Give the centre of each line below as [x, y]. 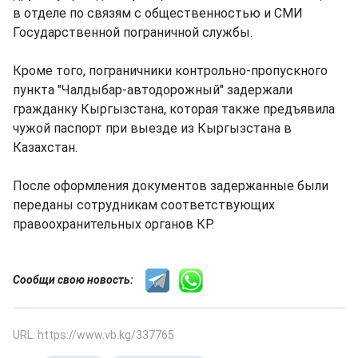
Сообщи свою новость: [79, 279]
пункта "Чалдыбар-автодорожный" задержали [153, 90]
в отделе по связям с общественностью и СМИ [158, 13]
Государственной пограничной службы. [133, 32]
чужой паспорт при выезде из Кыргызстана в [152, 128]
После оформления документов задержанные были [171, 186]
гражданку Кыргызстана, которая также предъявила [174, 109]
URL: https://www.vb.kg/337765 [93, 335]
